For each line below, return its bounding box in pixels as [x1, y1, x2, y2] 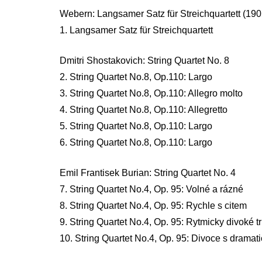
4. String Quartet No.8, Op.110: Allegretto [60, 104, 227, 115]
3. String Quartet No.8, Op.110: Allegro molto [60, 88, 243, 98]
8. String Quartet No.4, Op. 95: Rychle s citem [60, 200, 247, 211]
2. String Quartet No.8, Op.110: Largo [60, 71, 212, 82]
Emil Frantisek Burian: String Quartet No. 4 [60, 167, 236, 178]
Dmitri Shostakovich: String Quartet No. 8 [60, 55, 229, 65]
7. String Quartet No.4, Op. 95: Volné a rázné [60, 184, 243, 194]
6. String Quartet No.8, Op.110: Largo [60, 137, 212, 147]
